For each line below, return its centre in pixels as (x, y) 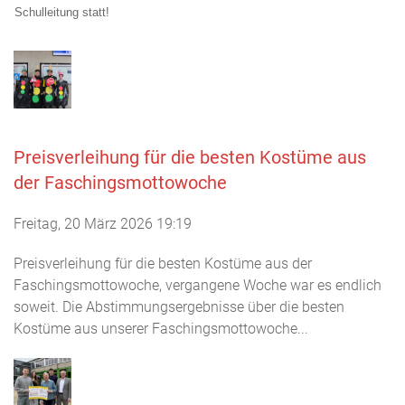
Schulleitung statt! (62, 12)
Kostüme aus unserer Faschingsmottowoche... (161, 329)
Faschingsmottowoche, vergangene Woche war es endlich (198, 285)
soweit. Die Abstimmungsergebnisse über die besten (179, 307)
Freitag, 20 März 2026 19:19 (103, 224)
